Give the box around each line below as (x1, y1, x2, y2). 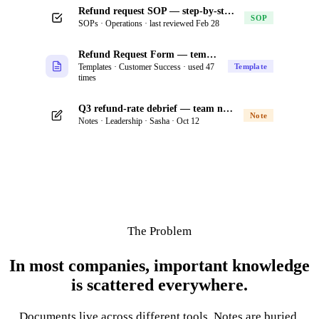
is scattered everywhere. (71, 275, 248, 294)
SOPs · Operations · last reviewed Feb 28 (78, 19, 219, 28)
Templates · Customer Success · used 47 (78, 62, 214, 72)
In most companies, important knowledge (9, 256, 310, 275)
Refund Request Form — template (206, 49, 216, 60)
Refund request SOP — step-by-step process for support (224, 6, 234, 16)
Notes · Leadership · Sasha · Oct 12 (78, 116, 199, 126)
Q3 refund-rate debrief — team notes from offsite (223, 103, 233, 114)
